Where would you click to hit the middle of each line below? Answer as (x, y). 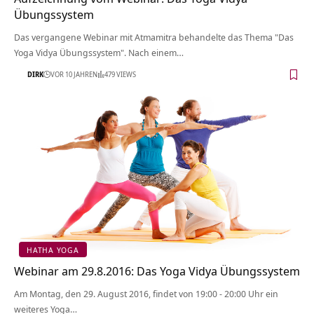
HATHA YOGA (53, 250)
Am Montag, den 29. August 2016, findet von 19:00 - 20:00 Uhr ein (146, 294)
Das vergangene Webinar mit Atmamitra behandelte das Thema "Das (154, 37)
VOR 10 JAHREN (74, 74)
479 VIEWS (120, 74)
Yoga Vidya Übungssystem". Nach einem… (99, 53)
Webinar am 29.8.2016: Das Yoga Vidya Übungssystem (157, 271)
